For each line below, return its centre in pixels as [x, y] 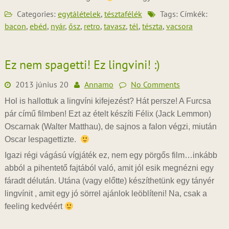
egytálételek [79, 14]
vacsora [179, 26]
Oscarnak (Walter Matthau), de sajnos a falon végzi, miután [110, 127]
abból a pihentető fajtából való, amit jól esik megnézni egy [109, 168]
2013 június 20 [42, 84]
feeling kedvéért [34, 206]
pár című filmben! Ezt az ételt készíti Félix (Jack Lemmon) [108, 114]
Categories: [36, 14]
